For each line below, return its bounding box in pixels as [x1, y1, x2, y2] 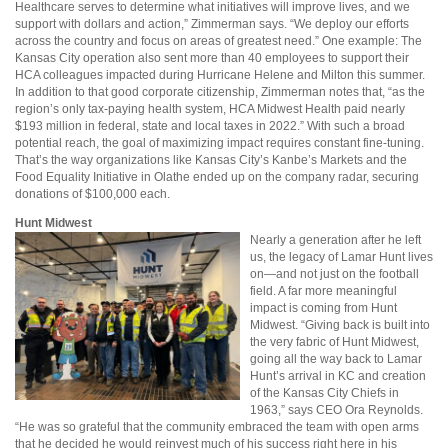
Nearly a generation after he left [250, 232, 421, 247]
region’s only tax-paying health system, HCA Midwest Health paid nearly [15, 101, 405, 116]
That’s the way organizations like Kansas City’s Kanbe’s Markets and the [15, 152, 407, 167]
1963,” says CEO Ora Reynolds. [250, 402, 423, 417]
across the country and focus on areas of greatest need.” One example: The [15, 33, 422, 48]
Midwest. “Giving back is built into [250, 317, 430, 332]
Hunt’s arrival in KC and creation [250, 368, 426, 383]
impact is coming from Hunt [250, 300, 397, 315]
